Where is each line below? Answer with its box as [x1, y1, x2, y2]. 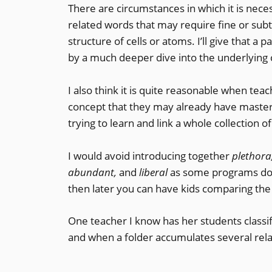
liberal [139, 165, 170, 179]
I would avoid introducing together [68, 148, 232, 163]
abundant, [68, 165, 119, 179]
